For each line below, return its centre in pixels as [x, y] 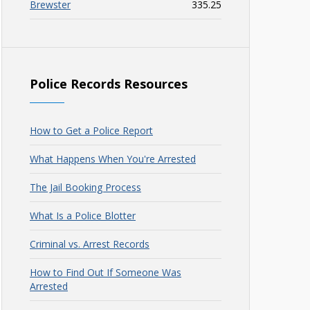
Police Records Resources [109, 84]
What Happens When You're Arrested [113, 159]
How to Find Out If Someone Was [106, 272]
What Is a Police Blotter [83, 216]
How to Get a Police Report [91, 130]
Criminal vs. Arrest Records [90, 244]
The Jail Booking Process [85, 187]
